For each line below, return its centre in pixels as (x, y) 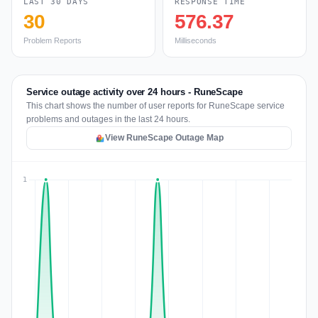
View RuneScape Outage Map (164, 138)
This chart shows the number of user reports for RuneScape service (155, 106)
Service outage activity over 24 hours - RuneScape (135, 92)
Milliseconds (196, 40)
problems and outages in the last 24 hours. (108, 119)
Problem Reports (53, 40)
